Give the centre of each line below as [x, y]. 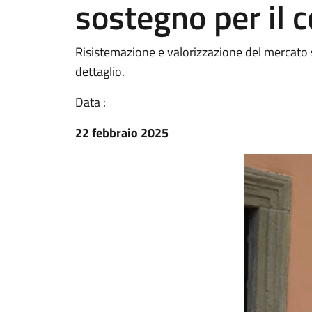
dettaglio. [100, 71]
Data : [91, 102]
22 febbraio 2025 [122, 133]
